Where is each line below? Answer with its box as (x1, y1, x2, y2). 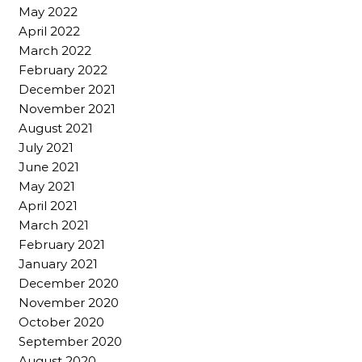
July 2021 (19, 140, 74, 155)
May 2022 (19, 4, 78, 19)
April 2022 (19, 23, 80, 39)
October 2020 (19, 314, 104, 330)
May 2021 (19, 179, 75, 194)
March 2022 (19, 43, 91, 58)
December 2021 (19, 82, 116, 97)
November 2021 (19, 101, 116, 116)
